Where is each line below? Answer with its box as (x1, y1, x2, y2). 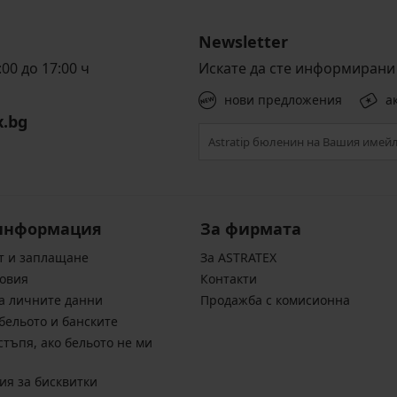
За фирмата (199, 218, 301, 240)
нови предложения (224, 91, 342, 109)
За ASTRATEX (199, 249, 276, 267)
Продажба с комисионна (199, 292, 350, 309)
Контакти (199, 270, 257, 288)
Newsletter (198, 31, 288, 53)
